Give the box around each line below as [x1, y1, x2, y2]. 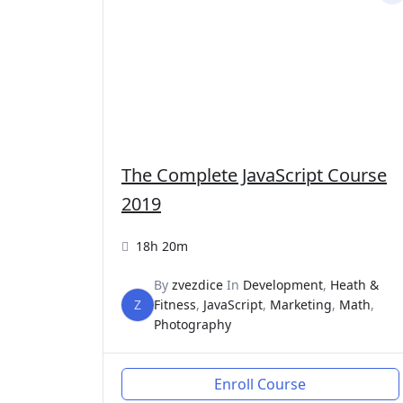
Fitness [154, 295, 196, 313]
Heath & [330, 275, 379, 293]
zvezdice [172, 275, 223, 293]
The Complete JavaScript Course [121, 162, 387, 187]
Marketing [270, 295, 332, 313]
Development [243, 275, 323, 293]
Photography [154, 315, 231, 333]
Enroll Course [214, 373, 307, 394]
